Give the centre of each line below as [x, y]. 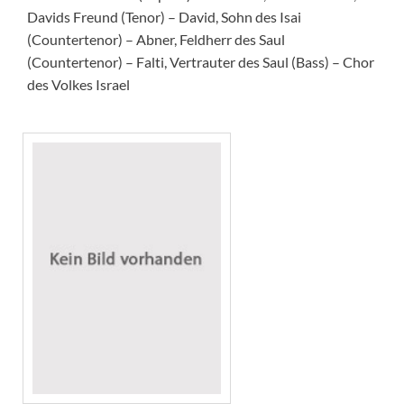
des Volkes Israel [78, 84]
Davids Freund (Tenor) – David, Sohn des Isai [164, 17]
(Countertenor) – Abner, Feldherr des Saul [156, 39]
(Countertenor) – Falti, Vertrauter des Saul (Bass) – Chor [201, 62]
